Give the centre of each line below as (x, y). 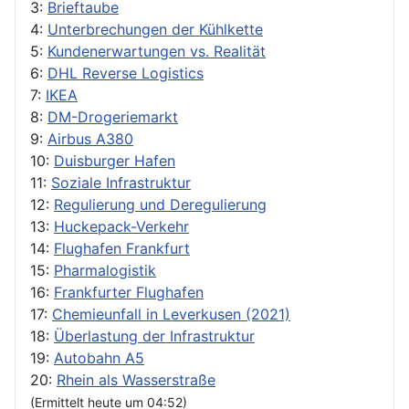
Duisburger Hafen (115, 160)
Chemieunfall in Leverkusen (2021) (171, 314)
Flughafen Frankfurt (122, 248)
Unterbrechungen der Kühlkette (155, 29)
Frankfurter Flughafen (129, 292)
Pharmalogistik (105, 270)
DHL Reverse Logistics (126, 73)
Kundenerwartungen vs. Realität (157, 51)
